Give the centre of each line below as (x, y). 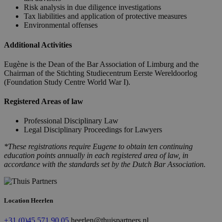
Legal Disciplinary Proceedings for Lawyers (93, 130)
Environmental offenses (61, 25)
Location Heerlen (28, 201)
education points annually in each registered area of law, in (96, 156)
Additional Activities (38, 45)
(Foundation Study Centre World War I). (67, 82)
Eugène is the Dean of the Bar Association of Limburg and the (101, 64)
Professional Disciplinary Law (71, 121)
